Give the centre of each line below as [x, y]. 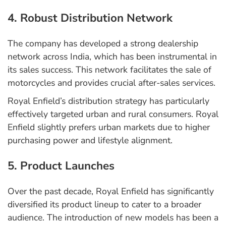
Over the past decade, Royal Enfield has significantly [111, 191]
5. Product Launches [61, 166]
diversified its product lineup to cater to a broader [104, 205]
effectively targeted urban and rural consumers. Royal [113, 114]
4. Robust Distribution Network [90, 18]
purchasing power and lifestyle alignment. [90, 140]
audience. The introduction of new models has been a [113, 218]
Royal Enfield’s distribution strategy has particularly [108, 101]
